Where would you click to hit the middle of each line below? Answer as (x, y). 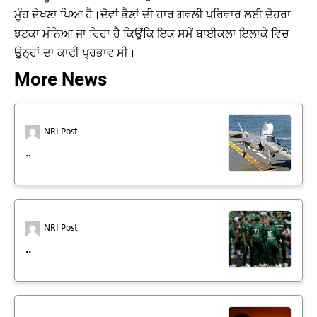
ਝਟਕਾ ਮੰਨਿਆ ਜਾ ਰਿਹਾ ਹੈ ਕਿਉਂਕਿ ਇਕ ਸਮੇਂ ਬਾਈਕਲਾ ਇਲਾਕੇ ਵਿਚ (152, 33)
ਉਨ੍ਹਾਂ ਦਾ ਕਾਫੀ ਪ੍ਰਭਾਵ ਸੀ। (75, 52)
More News (60, 79)
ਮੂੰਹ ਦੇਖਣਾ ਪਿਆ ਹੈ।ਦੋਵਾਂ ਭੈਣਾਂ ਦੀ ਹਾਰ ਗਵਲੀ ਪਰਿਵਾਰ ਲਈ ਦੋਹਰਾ (152, 14)
